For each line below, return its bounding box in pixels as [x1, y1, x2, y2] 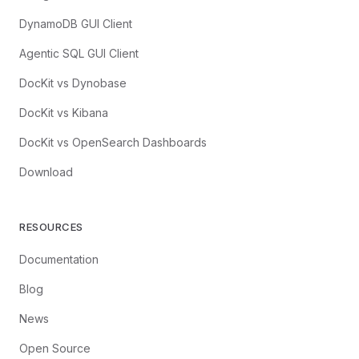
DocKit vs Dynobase [19, 76, 127, 90]
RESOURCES [19, 220, 83, 233]
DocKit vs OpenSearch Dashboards [19, 135, 207, 149]
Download [19, 165, 73, 179]
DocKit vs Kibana [19, 106, 108, 119]
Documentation [19, 252, 99, 266]
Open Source [19, 341, 91, 355]
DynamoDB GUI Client [19, 17, 132, 30]
